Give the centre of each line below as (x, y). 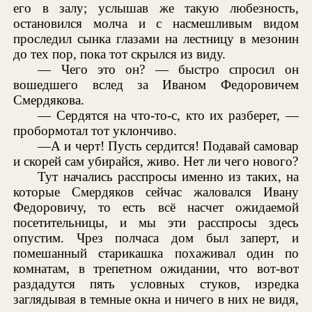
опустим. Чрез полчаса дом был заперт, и (156, 237)
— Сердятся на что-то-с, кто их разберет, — (168, 115)
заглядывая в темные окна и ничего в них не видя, (156, 299)
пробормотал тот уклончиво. (95, 130)
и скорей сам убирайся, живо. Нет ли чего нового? (156, 161)
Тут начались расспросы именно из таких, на (168, 176)
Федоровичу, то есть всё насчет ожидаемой (156, 207)
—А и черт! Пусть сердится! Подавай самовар (168, 146)
